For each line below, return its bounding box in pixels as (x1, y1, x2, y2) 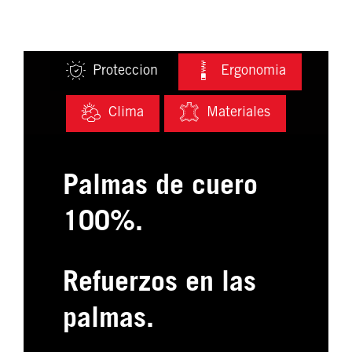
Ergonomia (221, 64, 286, 79)
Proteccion (93, 64, 158, 79)
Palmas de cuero (63, 173, 258, 202)
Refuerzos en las (63, 270, 256, 299)
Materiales (207, 106, 270, 121)
